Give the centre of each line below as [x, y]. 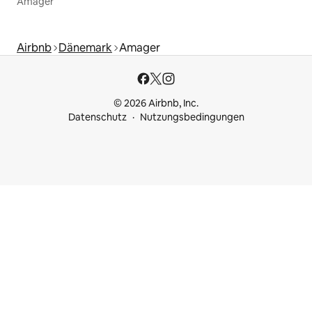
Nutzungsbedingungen [192, 117]
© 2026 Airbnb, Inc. [156, 103]
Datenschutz [97, 117]
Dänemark [85, 47]
